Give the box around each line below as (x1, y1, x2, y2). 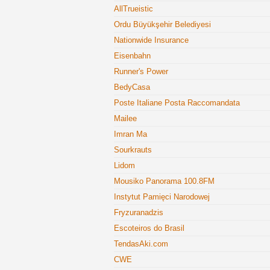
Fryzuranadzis (114, 208, 163, 217)
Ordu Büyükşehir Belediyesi (114, 20, 211, 29)
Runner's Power (114, 67, 168, 76)
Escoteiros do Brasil (114, 224, 184, 233)
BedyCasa (114, 83, 150, 92)
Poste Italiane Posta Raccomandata (114, 98, 240, 107)
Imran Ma (114, 130, 147, 139)
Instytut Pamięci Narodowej (114, 192, 210, 201)
